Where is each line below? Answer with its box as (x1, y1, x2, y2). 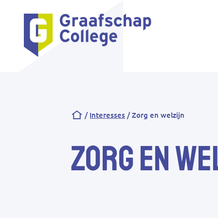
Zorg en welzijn (132, 111, 185, 119)
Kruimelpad (71, 110, 172, 140)
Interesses (90, 111, 126, 119)
